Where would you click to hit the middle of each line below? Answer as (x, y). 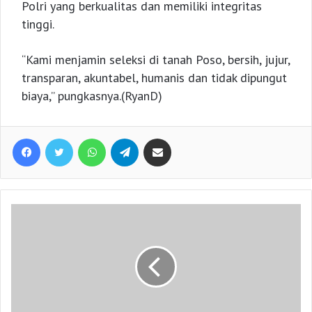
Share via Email (182, 137)
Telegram (157, 137)
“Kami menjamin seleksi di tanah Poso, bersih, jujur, (156, 59)
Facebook (59, 137)
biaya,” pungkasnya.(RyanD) (92, 95)
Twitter (86, 137)
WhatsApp (125, 137)
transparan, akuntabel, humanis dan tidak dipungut (154, 77)
